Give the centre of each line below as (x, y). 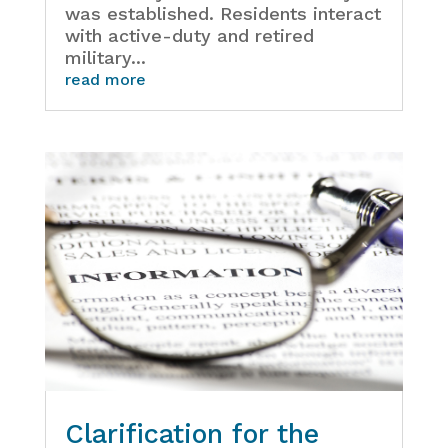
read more (105, 79)
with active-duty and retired (189, 35)
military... (105, 57)
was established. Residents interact (222, 13)
